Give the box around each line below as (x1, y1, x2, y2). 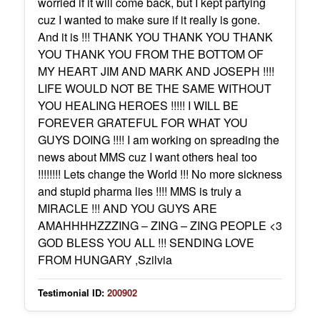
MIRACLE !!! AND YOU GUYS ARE (37, 199, 217, 216)
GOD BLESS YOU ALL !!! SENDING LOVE (37, 234, 254, 251)
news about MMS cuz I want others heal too (37, 148, 257, 165)
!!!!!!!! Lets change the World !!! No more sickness (37, 165, 282, 182)
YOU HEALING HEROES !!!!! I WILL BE (37, 96, 239, 114)
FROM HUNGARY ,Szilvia (37, 251, 172, 268)
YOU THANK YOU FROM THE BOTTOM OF (37, 45, 264, 62)
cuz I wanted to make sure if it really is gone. (37, 11, 260, 28)
